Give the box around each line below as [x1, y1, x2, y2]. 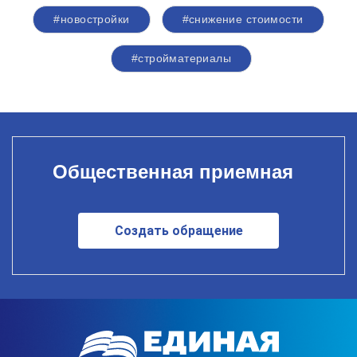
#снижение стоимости [182, 12, 304, 25]
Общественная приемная [52, 161, 293, 182]
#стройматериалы [131, 51, 232, 65]
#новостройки [53, 12, 130, 25]
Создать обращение [114, 223, 243, 238]
